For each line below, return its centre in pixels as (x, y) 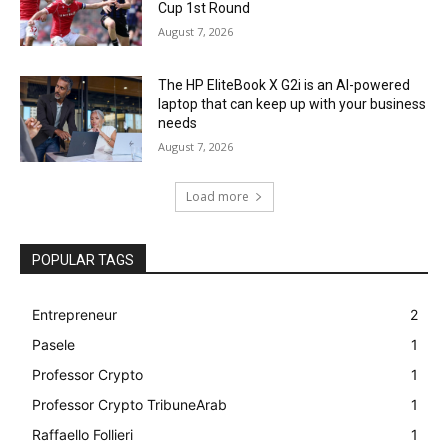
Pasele (53, 345)
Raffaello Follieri (82, 435)
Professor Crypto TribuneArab (129, 405)
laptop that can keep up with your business (292, 104)
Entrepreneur (74, 315)
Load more (217, 197)
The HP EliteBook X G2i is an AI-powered (284, 85)
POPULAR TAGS (83, 260)
